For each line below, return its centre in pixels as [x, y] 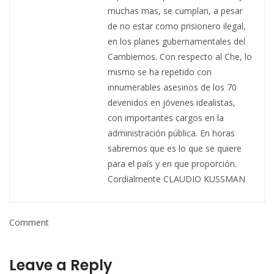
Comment [29, 223]
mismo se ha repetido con [160, 72]
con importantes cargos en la [166, 118]
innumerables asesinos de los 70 [172, 87]
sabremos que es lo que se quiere [175, 149]
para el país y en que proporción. [172, 164]
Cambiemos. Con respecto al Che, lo [180, 57]
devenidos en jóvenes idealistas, [172, 103]
